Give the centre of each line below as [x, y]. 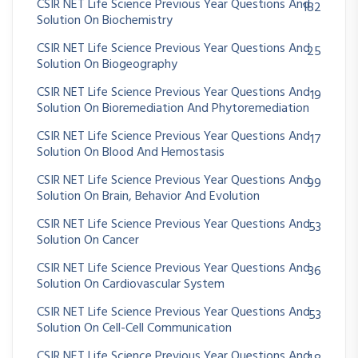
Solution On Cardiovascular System [131, 284]
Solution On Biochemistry [105, 20]
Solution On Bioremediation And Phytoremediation [173, 108]
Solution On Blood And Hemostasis [131, 152]
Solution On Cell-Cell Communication [134, 328]
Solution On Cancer [88, 240]
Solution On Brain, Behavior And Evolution [148, 196]
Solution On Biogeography [107, 64]
